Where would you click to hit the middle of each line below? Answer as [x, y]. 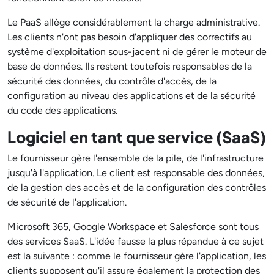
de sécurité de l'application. [67, 202]
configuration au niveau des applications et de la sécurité [131, 96]
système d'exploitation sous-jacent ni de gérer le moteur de [137, 52]
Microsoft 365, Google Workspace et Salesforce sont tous [133, 227]
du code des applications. [62, 110]
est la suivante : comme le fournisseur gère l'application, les [137, 256]
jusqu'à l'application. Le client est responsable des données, [136, 173]
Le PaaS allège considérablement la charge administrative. [134, 22]
